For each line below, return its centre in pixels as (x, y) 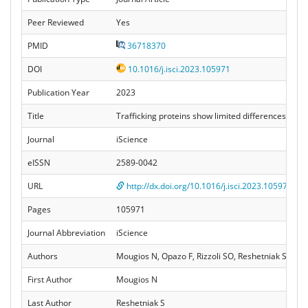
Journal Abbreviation (66, 232)
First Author (50, 279)
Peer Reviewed (56, 22)
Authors (43, 256)
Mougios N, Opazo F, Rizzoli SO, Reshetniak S (201, 256)
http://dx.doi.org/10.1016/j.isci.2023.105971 (208, 186)
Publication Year (58, 92)
